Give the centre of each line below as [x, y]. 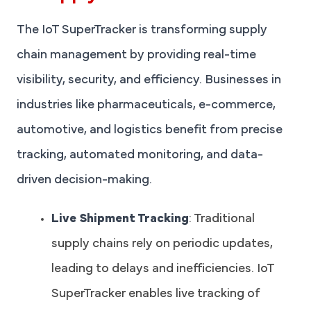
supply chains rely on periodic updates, [162, 245]
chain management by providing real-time [136, 56]
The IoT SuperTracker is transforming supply [142, 31]
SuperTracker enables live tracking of [156, 295]
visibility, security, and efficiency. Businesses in [149, 81]
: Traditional [222, 220]
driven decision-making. [84, 181]
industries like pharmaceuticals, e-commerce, [146, 106]
